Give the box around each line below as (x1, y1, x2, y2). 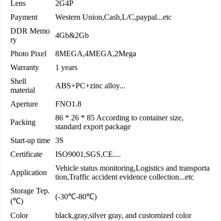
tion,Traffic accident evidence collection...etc (55, 173, 194, 182)
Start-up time (10, 136, 50, 145)
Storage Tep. (10, 186, 50, 195)
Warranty (10, 63, 39, 72)
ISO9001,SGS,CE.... (55, 150, 121, 159)
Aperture (10, 100, 38, 109)
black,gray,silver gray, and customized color (55, 211, 191, 220)
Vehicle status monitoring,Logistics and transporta (55, 164, 210, 173)
